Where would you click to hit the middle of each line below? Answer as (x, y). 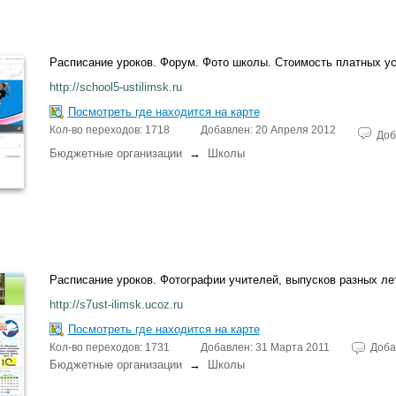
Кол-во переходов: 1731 (109, 347)
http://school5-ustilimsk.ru (115, 87)
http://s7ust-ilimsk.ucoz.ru (116, 305)
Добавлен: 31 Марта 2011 (265, 347)
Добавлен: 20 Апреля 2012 (268, 130)
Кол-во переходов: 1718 (109, 130)
